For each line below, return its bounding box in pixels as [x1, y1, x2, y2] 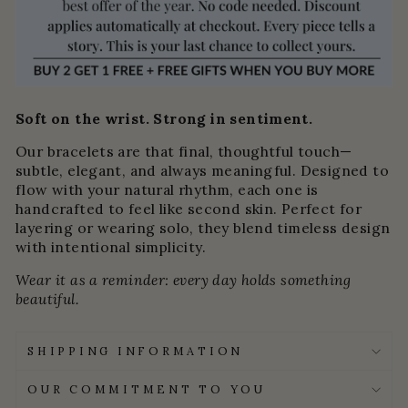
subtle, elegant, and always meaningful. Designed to [15, 161, 389, 180]
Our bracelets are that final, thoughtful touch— [15, 142, 352, 161]
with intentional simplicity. [15, 238, 206, 257]
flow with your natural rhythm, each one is [15, 180, 319, 199]
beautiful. [15, 290, 79, 309]
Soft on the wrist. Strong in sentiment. [15, 109, 313, 128]
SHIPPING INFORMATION [27, 343, 244, 359]
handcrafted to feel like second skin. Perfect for [15, 199, 362, 219]
